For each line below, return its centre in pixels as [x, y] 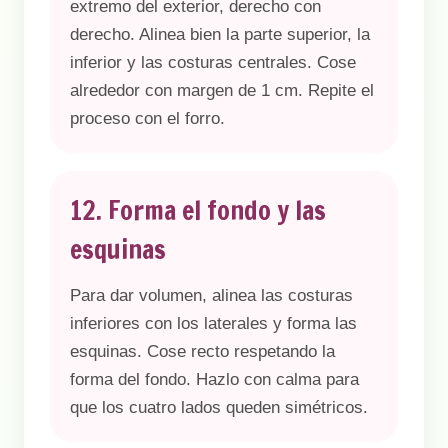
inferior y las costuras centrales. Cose [213, 62]
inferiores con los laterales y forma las [213, 323]
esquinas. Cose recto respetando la [202, 351]
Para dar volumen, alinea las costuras [211, 295]
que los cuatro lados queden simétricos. [219, 407]
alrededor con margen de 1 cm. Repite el [222, 90]
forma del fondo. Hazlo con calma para [214, 379]
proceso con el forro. [147, 118]
